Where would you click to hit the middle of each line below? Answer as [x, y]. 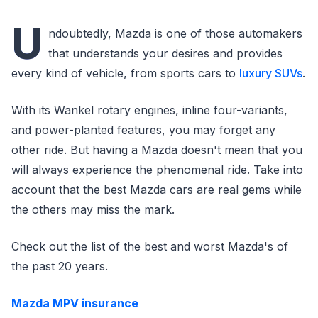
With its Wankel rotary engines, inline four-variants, [149, 110]
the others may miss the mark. [93, 209]
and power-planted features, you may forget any [143, 130]
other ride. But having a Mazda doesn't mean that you [157, 150]
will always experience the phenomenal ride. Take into [157, 170]
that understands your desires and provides [165, 53]
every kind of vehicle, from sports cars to [125, 73]
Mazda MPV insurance [75, 303]
